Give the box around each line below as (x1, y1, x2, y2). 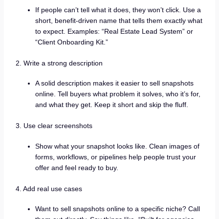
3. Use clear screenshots (15, 122, 92, 130)
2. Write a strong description (15, 59, 103, 67)
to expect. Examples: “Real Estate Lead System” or (35, 27, 193, 35)
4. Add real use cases (15, 184, 82, 193)
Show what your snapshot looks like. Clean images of (35, 142, 199, 150)
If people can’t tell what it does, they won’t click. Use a (35, 5, 201, 14)
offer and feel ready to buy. (35, 163, 118, 172)
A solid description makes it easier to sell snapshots (35, 79, 194, 88)
